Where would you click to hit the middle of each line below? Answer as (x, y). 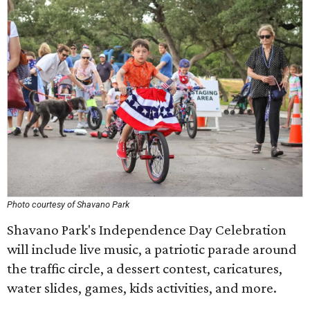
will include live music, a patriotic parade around (152, 249)
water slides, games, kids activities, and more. (142, 288)
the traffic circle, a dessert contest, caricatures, (145, 268)
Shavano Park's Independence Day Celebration (147, 230)
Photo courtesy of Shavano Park (68, 204)
